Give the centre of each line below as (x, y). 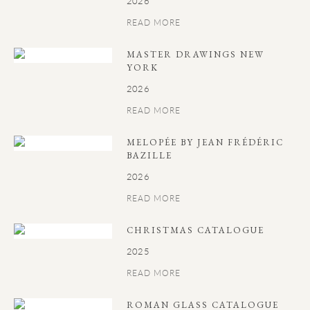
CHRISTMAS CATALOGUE (196, 230)
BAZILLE (150, 155)
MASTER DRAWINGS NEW (196, 54)
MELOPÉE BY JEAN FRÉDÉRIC (206, 142)
